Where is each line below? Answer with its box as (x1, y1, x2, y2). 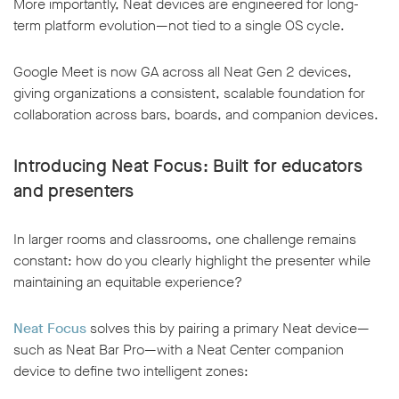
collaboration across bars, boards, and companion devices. (13, 105, 379, 125)
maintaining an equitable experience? (13, 273, 242, 292)
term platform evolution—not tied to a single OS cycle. (13, 16, 345, 36)
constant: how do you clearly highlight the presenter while (13, 251, 370, 271)
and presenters (13, 179, 134, 204)
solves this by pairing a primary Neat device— (86, 319, 370, 338)
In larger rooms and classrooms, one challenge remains (13, 230, 356, 249)
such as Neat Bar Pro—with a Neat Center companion (13, 340, 344, 360)
